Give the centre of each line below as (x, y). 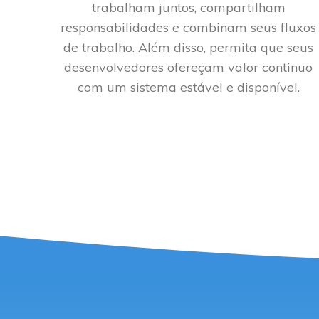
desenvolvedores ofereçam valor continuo (189, 67)
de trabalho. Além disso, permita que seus (189, 47)
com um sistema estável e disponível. (188, 87)
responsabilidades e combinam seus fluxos (189, 27)
